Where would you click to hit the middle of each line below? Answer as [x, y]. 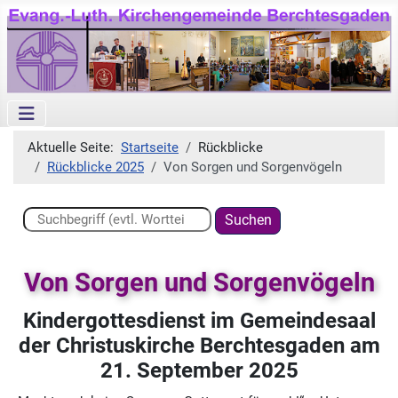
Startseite [150, 148]
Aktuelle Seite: [74, 148]
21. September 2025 [199, 370]
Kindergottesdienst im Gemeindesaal [199, 320]
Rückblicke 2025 [96, 167]
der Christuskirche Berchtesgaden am [199, 345]
